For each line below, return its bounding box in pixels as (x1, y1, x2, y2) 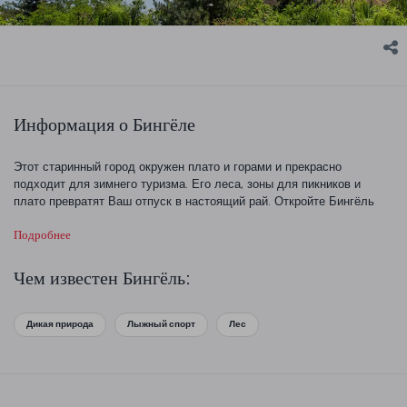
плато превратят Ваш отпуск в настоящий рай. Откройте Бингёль (14, 194, 374, 209)
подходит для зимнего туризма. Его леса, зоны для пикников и (14, 177, 361, 192)
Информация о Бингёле (14, 113, 195, 135)
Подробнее (14, 228, 71, 243)
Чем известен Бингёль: (14, 267, 191, 290)
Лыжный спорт (127, 318, 195, 330)
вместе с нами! (14, 212, 97, 226)
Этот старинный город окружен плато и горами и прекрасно (14, 160, 342, 174)
